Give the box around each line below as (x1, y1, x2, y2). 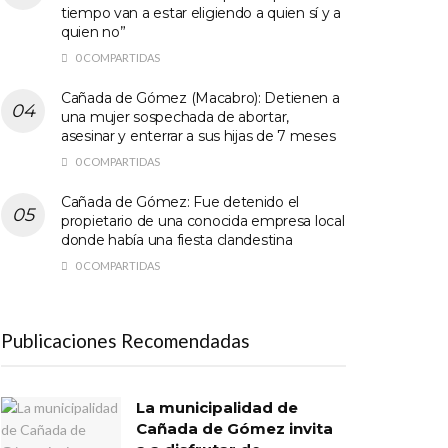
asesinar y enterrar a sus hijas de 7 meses (61, 126, 336, 145)
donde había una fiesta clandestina (61, 230, 293, 249)
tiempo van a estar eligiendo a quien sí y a (61, 3, 341, 22)
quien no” (61, 22, 126, 41)
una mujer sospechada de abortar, (61, 107, 290, 126)
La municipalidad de (136, 397, 298, 417)
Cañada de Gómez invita (136, 418, 333, 438)
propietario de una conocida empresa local (61, 211, 345, 230)
